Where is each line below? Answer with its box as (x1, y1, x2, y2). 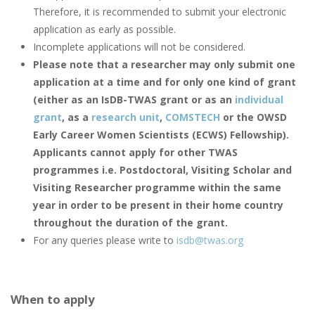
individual (235, 93, 283, 107)
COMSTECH (165, 110, 220, 124)
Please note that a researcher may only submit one (33, 58, 295, 72)
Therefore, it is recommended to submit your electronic (33, 5, 286, 19)
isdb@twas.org (176, 233, 243, 247)
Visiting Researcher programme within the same (33, 181, 281, 195)
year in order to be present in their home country (33, 198, 283, 212)
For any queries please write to (33, 233, 176, 247)
